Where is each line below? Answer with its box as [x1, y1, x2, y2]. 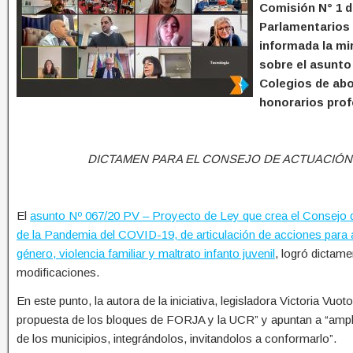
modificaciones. [17, 266, 99, 280]
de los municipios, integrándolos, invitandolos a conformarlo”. [17, 332, 336, 346]
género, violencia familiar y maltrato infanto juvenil [17, 247, 275, 261]
